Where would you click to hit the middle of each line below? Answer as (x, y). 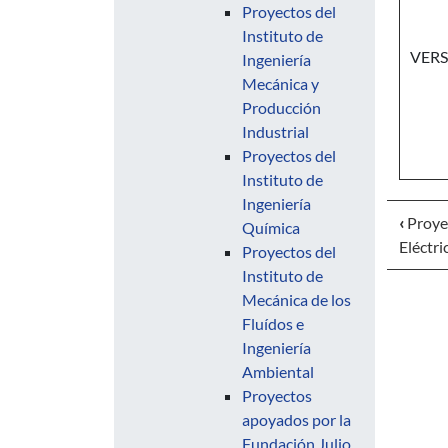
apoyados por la (296, 419)
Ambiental (278, 371)
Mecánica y (280, 83)
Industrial (275, 131)
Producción (281, 107)
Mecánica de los (296, 299)
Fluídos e (273, 323)
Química (271, 227)
